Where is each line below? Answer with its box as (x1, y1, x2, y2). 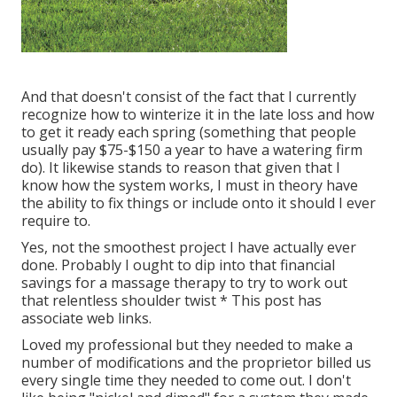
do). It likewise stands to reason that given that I (21, 158, 340, 178)
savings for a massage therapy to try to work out (21, 273, 347, 293)
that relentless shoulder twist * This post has (21, 291, 322, 311)
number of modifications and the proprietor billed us (21, 353, 371, 373)
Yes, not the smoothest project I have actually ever (21, 237, 356, 258)
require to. (21, 211, 90, 231)
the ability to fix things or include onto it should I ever (21, 193, 376, 214)
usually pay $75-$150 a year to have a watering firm (21, 140, 362, 160)
